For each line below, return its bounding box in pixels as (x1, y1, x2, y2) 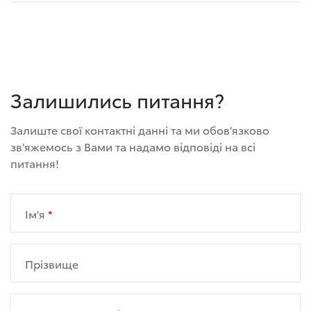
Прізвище (25, 255, 78, 272)
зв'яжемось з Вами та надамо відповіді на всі (10, 138, 255, 155)
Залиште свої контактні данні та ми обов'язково (10, 121, 269, 138)
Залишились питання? (10, 85, 224, 114)
